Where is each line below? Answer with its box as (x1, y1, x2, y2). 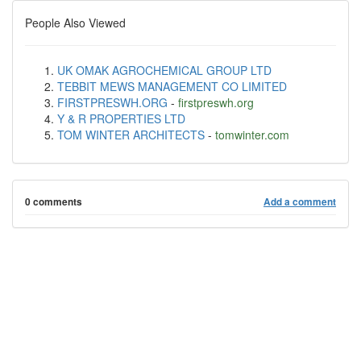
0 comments (25, 195, 82, 209)
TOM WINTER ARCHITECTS (57, 127, 205, 143)
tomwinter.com (215, 127, 289, 143)
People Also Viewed (25, 15, 126, 31)
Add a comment (263, 195, 336, 209)
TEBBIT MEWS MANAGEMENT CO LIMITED (57, 78, 287, 94)
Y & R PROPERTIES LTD (57, 110, 185, 127)
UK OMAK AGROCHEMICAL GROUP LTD (57, 62, 272, 78)
